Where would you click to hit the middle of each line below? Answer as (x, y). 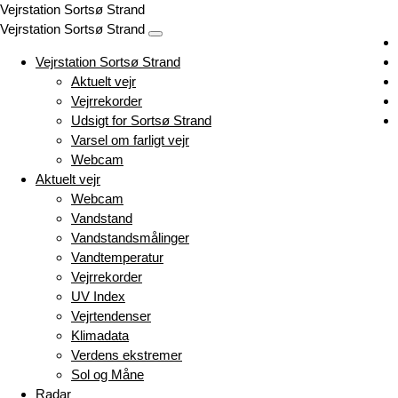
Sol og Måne (107, 374)
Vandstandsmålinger (130, 238)
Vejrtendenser (111, 316)
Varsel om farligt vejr (130, 140)
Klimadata (100, 335)
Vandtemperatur (117, 257)
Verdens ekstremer (127, 355)
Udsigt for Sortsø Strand (141, 120)
